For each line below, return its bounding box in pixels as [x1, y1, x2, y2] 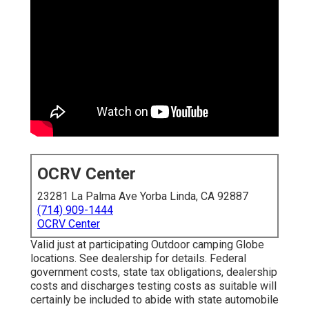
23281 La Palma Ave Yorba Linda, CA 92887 [37, 190, 248, 203]
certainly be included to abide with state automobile [30, 293, 279, 307]
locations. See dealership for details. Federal [30, 252, 246, 266]
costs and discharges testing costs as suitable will [30, 279, 277, 293]
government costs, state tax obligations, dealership [30, 266, 277, 279]
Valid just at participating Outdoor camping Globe [30, 238, 264, 252]
